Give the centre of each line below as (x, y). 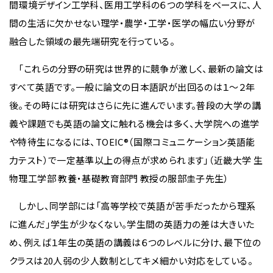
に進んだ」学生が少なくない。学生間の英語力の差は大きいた (132, 224)
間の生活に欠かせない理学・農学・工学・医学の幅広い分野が (132, 23)
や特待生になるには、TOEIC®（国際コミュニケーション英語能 (132, 141)
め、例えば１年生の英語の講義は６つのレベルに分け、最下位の (135, 242)
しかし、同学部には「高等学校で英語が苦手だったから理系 (133, 205)
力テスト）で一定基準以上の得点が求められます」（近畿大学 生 (136, 160)
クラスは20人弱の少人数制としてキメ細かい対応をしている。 (131, 260)
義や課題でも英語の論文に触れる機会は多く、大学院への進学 (134, 123)
